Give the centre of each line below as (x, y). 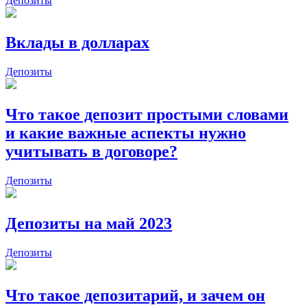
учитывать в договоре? (91, 152)
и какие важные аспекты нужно (126, 133)
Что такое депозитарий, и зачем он (135, 295)
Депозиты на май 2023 (89, 224)
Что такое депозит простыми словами (147, 115)
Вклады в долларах (77, 43)
